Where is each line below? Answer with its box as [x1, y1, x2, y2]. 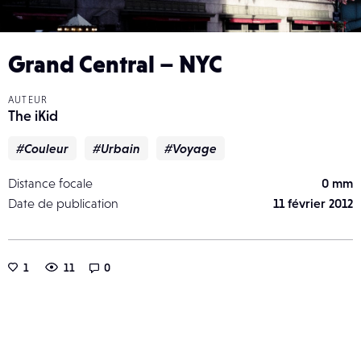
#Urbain [93, 140, 140, 156]
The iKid [8, 106, 58, 124]
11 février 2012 [273, 195, 353, 210]
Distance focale [8, 175, 93, 190]
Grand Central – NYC [8, 49, 222, 77]
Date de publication [8, 195, 118, 210]
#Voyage [164, 140, 217, 156]
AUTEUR [8, 93, 48, 106]
